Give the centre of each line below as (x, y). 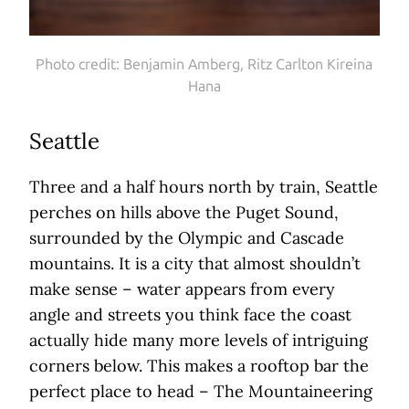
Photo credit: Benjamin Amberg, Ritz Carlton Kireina (204, 65)
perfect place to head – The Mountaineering (201, 392)
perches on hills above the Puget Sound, (184, 213)
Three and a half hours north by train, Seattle (204, 187)
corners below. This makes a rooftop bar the (199, 366)
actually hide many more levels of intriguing (199, 341)
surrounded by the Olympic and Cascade (187, 238)
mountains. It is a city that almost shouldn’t (195, 264)
